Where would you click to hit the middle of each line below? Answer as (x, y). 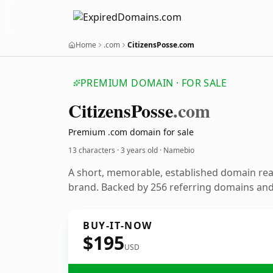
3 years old (139, 150)
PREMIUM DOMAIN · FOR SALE (154, 83)
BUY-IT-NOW (118, 225)
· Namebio (176, 150)
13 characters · (94, 150)
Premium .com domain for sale (131, 132)
